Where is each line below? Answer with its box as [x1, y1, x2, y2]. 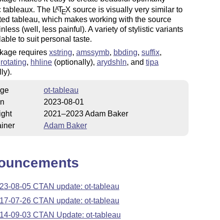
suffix [141, 48, 160, 56]
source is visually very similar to [70, 5, 183, 14]
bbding [113, 48, 137, 56]
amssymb [76, 48, 110, 56]
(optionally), [52, 57, 97, 66]
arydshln [96, 57, 127, 66]
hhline [30, 57, 52, 66]
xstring [49, 48, 72, 56]
